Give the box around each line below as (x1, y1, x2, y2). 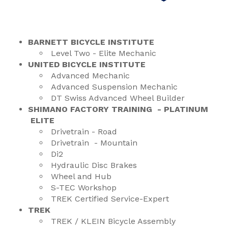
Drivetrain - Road (51, 127, 117, 136)
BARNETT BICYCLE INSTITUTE (28, 37, 154, 47)
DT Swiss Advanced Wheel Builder (51, 93, 185, 103)
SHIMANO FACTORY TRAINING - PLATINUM (28, 104, 208, 114)
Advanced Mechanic (51, 71, 132, 80)
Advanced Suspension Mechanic (51, 82, 178, 92)
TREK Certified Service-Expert (51, 194, 169, 204)
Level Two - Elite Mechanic (51, 48, 159, 58)
